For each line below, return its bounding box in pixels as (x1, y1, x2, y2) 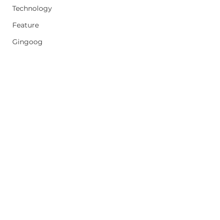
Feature (12, 21, 39, 29)
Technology (12, 4, 52, 13)
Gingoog (12, 37, 43, 46)
